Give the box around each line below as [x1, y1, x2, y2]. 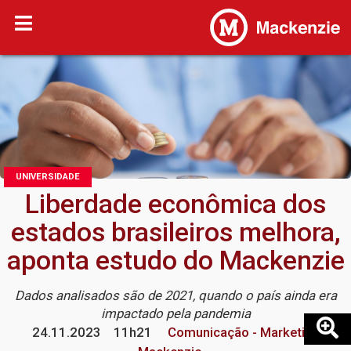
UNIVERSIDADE [16, 172, 80, 183]
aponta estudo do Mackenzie [6, 245, 345, 277]
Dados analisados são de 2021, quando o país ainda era [14, 288, 337, 304]
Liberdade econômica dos [25, 189, 326, 220]
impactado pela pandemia [100, 306, 251, 322]
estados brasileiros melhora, [10, 217, 341, 248]
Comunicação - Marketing [164, 324, 320, 341]
